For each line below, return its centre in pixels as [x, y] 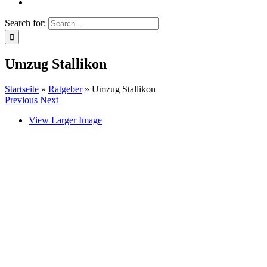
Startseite [22, 89]
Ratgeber [65, 89]
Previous [21, 100]
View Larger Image [65, 120]
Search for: [25, 23]
